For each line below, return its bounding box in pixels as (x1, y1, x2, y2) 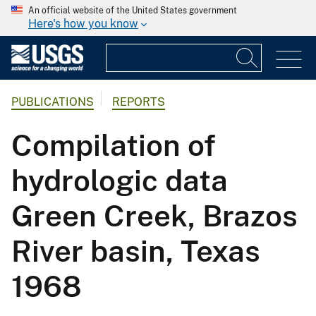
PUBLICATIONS (11, 95, 94, 109)
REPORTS (112, 95, 165, 109)
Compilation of (11, 128, 216, 163)
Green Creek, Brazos (11, 198, 298, 233)
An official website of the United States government (28, 6, 237, 16)
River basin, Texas (11, 233, 260, 269)
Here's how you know (28, 17, 138, 30)
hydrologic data (11, 163, 228, 198)
